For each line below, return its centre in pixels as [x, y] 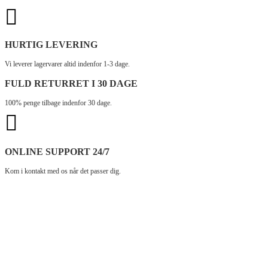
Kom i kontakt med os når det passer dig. [63, 171]
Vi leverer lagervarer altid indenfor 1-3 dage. [67, 64]
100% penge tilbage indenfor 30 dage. [58, 103]
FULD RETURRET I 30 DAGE [71, 83]
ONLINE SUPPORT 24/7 [57, 152]
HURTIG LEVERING [51, 45]
